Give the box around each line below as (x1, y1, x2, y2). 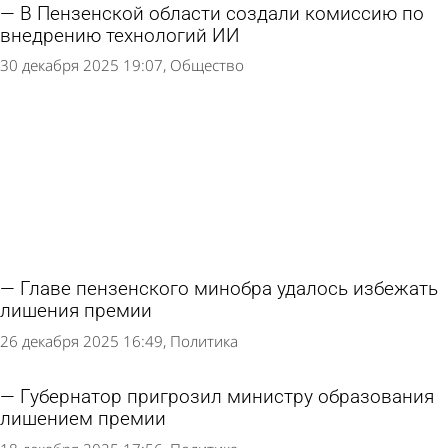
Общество (170, 55, 244, 76)
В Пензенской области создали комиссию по (20, 2, 424, 25)
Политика (170, 331, 238, 351)
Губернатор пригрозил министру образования (20, 386, 434, 409)
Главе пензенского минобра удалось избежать (20, 278, 438, 301)
